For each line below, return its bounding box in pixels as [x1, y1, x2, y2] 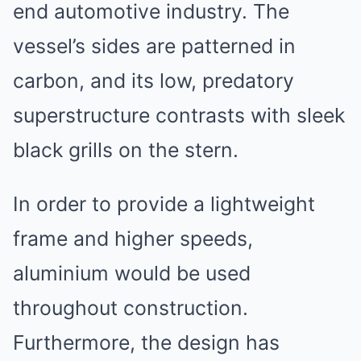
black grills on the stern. [13, 138, 239, 162]
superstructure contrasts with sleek [13, 103, 345, 127]
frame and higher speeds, [13, 226, 253, 251]
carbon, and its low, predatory [13, 68, 294, 93]
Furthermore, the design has [13, 330, 280, 355]
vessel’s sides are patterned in [13, 34, 296, 58]
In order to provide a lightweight [13, 192, 315, 216]
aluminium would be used [13, 261, 251, 285]
